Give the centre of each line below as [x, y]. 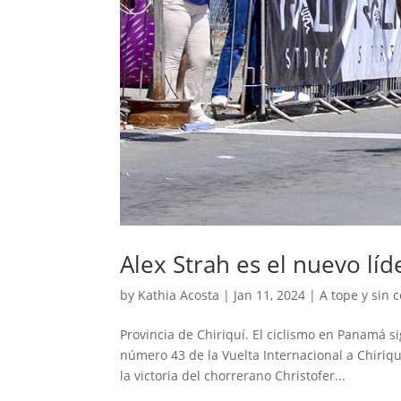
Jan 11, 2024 [270, 294]
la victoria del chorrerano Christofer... [233, 375]
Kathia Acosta [179, 294]
